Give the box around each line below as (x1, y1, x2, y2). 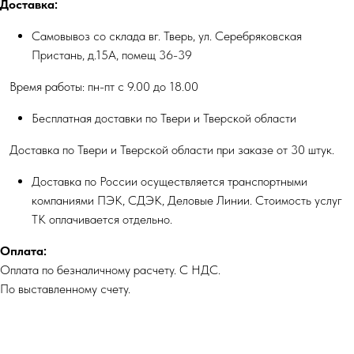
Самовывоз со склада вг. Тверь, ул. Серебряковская (32, 28, 302, 43)
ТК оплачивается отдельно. (32, 212, 172, 227)
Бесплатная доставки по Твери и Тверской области (32, 111, 296, 126)
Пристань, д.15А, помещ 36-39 (32, 47, 192, 62)
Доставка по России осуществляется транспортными (32, 174, 307, 189)
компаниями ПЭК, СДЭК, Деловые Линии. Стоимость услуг (32, 193, 342, 208)
